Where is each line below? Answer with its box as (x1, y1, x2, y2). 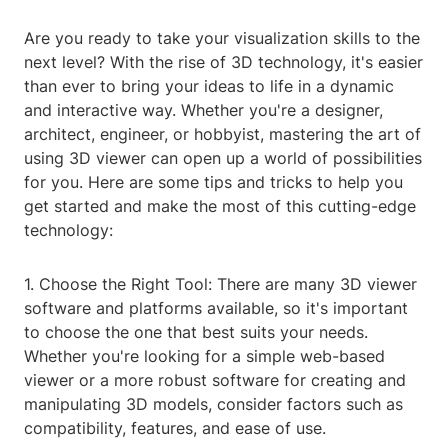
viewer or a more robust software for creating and (24, 370, 406, 391)
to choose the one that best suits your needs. (24, 322, 368, 343)
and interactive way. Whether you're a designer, (24, 100, 383, 121)
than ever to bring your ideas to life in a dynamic (24, 76, 394, 97)
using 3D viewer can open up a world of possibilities (24, 148, 422, 169)
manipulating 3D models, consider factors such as (24, 394, 403, 415)
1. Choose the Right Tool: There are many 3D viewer (24, 274, 417, 295)
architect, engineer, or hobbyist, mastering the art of (24, 124, 421, 145)
